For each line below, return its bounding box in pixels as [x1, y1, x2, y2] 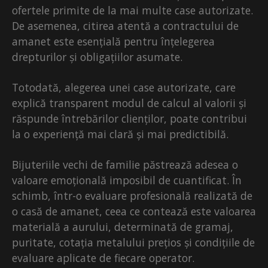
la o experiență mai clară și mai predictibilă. [12, 127, 229, 142]
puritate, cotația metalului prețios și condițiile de [12, 235, 255, 250]
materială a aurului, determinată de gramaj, [12, 220, 233, 234]
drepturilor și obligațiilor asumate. [12, 50, 182, 65]
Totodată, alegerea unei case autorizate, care [12, 80, 236, 95]
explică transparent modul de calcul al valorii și [12, 96, 246, 111]
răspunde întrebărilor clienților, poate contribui [12, 111, 247, 126]
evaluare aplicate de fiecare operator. [12, 251, 194, 266]
